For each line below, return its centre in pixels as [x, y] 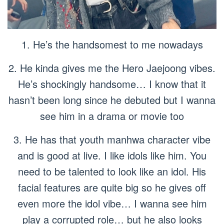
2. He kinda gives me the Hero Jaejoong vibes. [112, 67]
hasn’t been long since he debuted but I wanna [112, 99]
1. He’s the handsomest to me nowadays [112, 44]
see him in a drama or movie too [112, 115]
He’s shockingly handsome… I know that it [112, 83]
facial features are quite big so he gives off [112, 187]
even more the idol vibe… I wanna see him [112, 203]
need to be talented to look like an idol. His [112, 171]
